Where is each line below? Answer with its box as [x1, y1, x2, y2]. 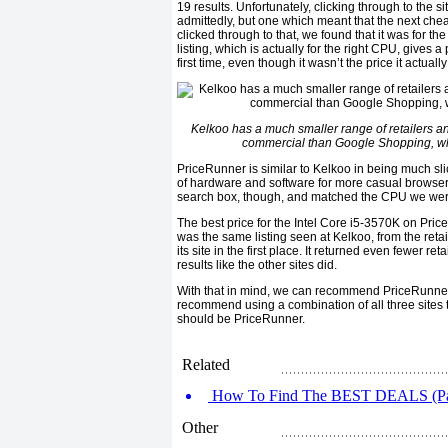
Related [182, 356, 230, 373]
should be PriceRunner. [177, 312, 305, 327]
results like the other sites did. [177, 258, 337, 273]
